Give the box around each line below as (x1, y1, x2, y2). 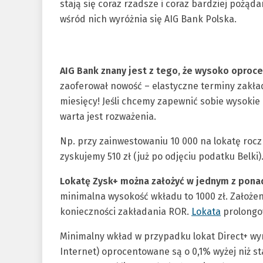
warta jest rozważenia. (60, 111, 156, 122)
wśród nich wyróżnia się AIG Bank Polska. (60, 14, 237, 25)
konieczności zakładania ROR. (60, 206, 191, 217)
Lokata (191, 206, 221, 217)
